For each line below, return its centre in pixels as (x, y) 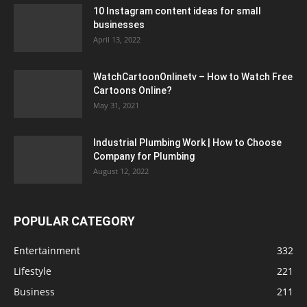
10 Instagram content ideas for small (177, 11)
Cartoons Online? (133, 90)
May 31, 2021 (116, 105)
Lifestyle (33, 271)
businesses (119, 25)
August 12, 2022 (121, 171)
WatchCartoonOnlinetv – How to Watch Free (193, 77)
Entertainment (47, 250)
